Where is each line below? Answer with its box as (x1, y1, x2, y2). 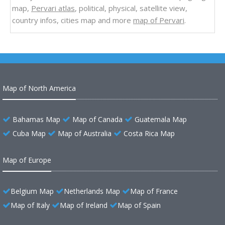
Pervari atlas (31, 3, 75, 14)
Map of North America (3, 83, 76, 93)
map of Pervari (133, 15, 184, 26)
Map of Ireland (60, 200, 107, 210)
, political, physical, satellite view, (75, 3, 187, 14)
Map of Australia (58, 129, 111, 139)
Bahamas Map (13, 115, 60, 125)
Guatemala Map (135, 115, 187, 125)
